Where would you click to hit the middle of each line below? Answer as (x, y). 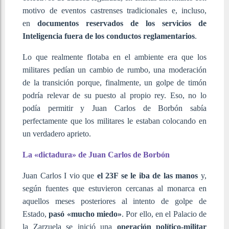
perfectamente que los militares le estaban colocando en (114, 121)
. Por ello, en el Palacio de (164, 214)
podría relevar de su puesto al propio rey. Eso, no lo (114, 95)
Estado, (36, 214)
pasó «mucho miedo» (85, 214)
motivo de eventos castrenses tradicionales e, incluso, (114, 10)
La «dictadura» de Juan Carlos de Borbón (96, 154)
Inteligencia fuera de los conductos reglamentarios (109, 36)
